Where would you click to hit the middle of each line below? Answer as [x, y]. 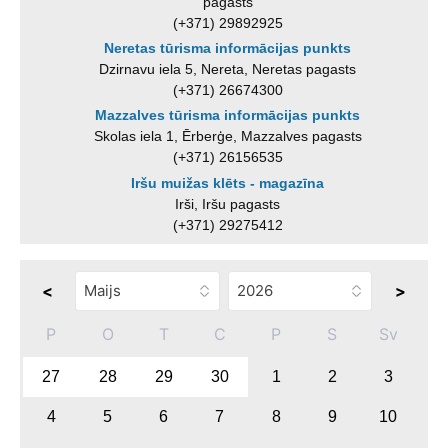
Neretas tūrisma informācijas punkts [228, 48]
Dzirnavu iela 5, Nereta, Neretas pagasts [228, 69]
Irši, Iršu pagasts [228, 203]
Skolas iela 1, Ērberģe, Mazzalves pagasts [227, 136]
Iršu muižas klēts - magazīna [228, 182]
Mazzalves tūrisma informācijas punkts [228, 115]
